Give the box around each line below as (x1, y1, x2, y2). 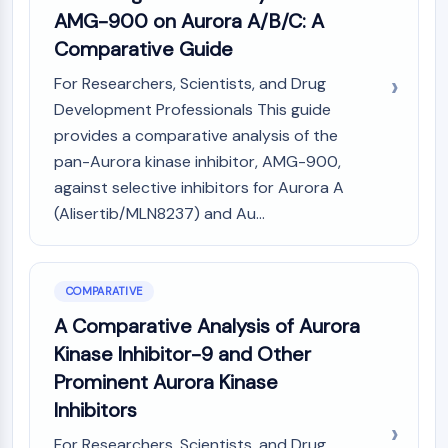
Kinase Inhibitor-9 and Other (54, 341, 311, 367)
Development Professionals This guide (54, 99, 331, 120)
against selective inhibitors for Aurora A (54, 177, 344, 198)
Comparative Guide (54, 36, 233, 62)
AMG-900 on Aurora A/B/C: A (54, 8, 324, 34)
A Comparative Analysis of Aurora (54, 313, 360, 339)
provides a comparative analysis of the (54, 125, 338, 146)
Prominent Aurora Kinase (54, 369, 278, 395)
